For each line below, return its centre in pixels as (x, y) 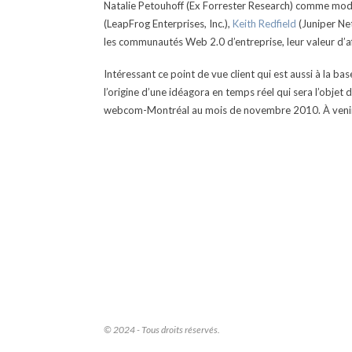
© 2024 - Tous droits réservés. (162, 330)
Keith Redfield (264, 24)
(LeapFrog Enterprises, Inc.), (168, 24)
